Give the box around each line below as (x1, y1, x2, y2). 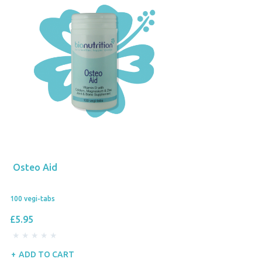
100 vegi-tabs (10, 194, 55, 202)
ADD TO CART (19, 250, 74, 260)
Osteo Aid (13, 161, 57, 173)
